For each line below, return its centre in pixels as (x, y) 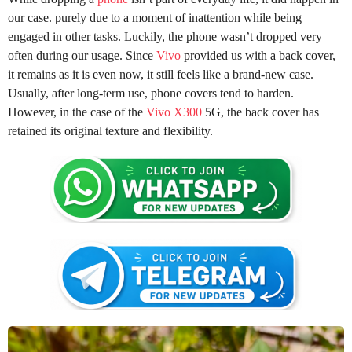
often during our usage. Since (82, 56)
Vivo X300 (174, 112)
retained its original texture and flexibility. (110, 131)
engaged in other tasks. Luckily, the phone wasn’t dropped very (165, 37)
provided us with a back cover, (258, 56)
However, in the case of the (77, 112)
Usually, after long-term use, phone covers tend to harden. (151, 93)
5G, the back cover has (260, 112)
